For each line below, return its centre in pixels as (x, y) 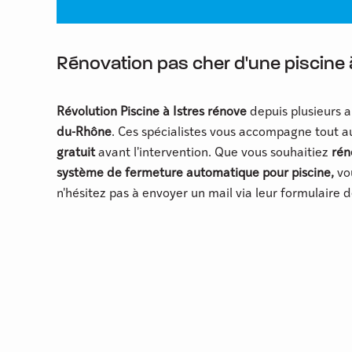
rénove (227, 113)
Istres (189, 113)
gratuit (76, 154)
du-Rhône (84, 133)
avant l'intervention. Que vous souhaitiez (213, 154)
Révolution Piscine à (113, 113)
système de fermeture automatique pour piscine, (197, 174)
